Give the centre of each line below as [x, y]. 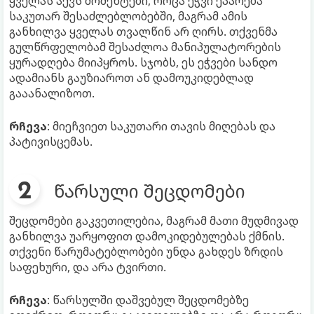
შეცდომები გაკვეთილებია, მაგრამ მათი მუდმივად [154, 221]
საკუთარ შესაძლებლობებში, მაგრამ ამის [128, 16]
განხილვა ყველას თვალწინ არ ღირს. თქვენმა [143, 32]
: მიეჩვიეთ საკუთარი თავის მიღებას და [161, 127]
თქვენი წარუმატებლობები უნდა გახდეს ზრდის [146, 252]
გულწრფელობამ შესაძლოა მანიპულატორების [145, 47]
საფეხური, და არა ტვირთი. [88, 267]
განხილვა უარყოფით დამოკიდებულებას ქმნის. [147, 237]
